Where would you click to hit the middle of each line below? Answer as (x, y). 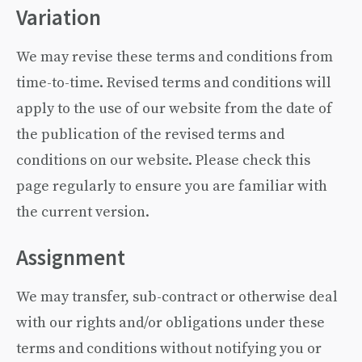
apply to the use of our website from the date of (174, 108)
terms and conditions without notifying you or (169, 348)
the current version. (83, 211)
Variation (59, 17)
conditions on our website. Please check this (163, 160)
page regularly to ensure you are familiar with (172, 185)
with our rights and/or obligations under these (170, 322)
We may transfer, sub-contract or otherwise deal (177, 296)
